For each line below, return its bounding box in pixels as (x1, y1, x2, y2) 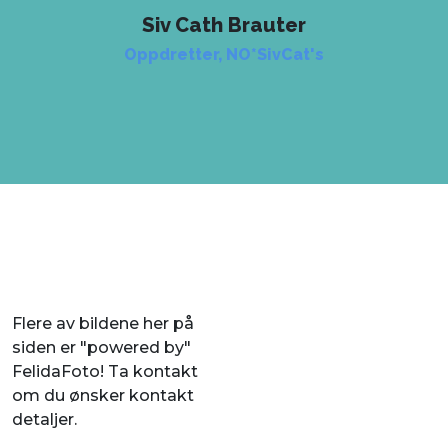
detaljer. (12, 410, 77, 430)
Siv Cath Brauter (142, 13, 306, 38)
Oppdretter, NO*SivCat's (124, 45, 324, 65)
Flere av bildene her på (12, 314, 194, 334)
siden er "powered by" (12, 338, 191, 358)
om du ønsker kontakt (12, 386, 194, 406)
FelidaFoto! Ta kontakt (12, 362, 198, 382)
